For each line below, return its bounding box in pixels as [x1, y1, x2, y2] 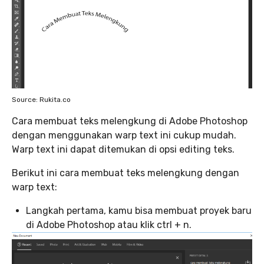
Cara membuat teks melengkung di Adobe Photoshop [12, 115, 247, 127]
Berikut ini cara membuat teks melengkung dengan [12, 167, 239, 179]
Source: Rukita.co [12, 95, 71, 104]
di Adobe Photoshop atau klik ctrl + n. [26, 219, 192, 230]
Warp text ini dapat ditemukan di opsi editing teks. [12, 143, 235, 155]
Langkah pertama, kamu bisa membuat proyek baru [26, 204, 252, 216]
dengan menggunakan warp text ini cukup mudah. [12, 129, 236, 141]
